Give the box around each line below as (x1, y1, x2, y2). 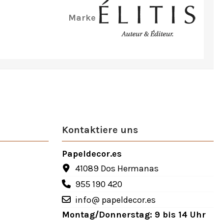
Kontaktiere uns (61, 124, 138, 136)
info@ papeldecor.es (75, 194, 156, 205)
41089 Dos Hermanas (75, 163, 159, 174)
